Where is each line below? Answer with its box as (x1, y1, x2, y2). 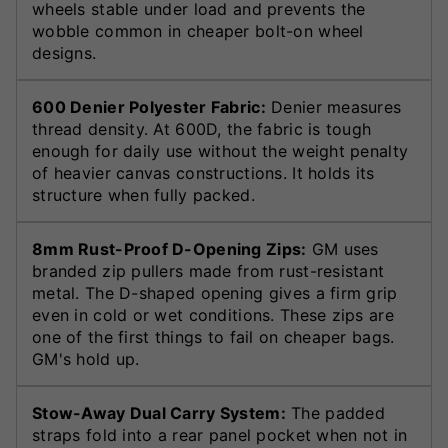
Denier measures (265, 97, 402, 118)
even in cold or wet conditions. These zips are (32, 305, 394, 326)
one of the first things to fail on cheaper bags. (32, 327, 395, 348)
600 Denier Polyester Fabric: (32, 97, 266, 118)
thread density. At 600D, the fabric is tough (32, 119, 372, 140)
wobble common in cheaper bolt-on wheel (32, 21, 364, 42)
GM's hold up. (32, 349, 140, 370)
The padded (285, 403, 385, 424)
